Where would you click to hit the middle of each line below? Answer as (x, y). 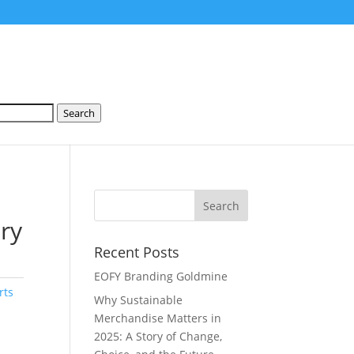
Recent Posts (137, 252)
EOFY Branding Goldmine (161, 276)
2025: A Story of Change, (158, 336)
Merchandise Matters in (158, 318)
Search (79, 113)
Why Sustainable (139, 300)
